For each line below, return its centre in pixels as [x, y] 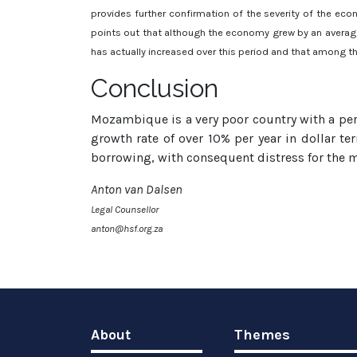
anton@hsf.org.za [127, 228]
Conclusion [155, 88]
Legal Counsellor [125, 209]
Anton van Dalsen [137, 189]
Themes [262, 335]
